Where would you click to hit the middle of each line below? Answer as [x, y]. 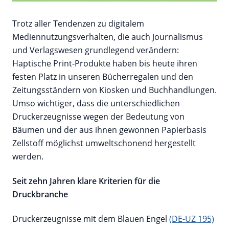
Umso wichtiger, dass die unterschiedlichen [96, 104]
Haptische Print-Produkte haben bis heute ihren [105, 64]
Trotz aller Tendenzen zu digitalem [78, 24]
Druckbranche [40, 194]
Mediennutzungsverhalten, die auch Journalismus [108, 37]
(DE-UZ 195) [192, 219]
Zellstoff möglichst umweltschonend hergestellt [104, 143]
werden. [28, 157]
